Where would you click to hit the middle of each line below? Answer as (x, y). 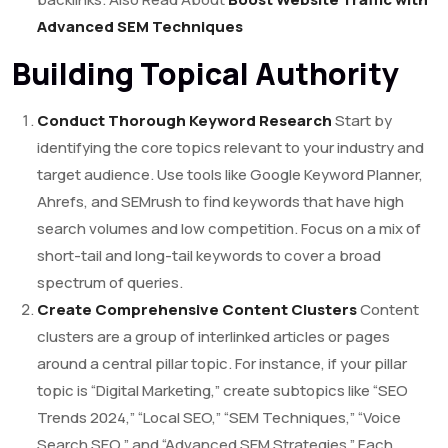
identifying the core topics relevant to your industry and (230, 148)
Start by (362, 121)
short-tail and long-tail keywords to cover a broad (209, 256)
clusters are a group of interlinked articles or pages (213, 337)
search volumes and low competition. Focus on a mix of (229, 229)
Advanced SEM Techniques (140, 27)
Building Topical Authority (205, 74)
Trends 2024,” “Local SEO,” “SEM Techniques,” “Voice (219, 418)
